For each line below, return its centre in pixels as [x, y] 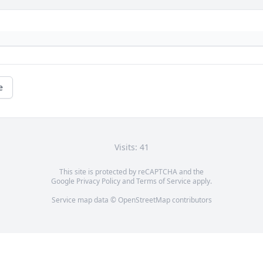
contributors [191, 200]
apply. [201, 181]
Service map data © [85, 200]
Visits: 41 [131, 147]
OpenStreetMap [144, 200]
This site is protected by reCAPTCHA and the [131, 172]
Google [64, 181]
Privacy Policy [98, 181]
